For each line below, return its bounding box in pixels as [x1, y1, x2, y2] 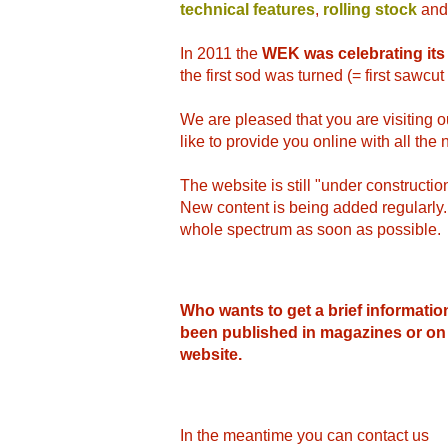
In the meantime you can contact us [180, 427, 429, 444]
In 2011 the [180, 45, 262, 62]
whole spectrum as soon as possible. [180, 221, 441, 238]
